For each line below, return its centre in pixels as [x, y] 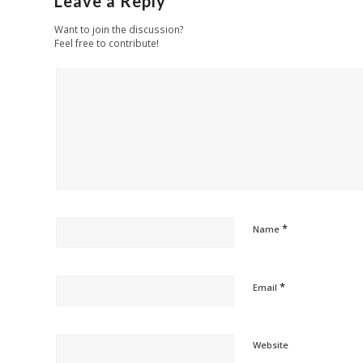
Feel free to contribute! [107, 43]
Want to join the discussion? [119, 30]
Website [271, 345]
